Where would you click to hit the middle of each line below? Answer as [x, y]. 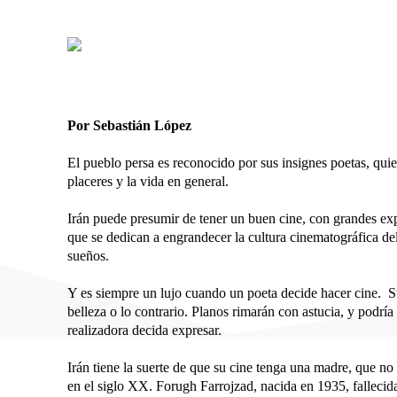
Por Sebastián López [129, 125]
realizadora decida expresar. [144, 330]
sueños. [88, 256]
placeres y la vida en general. [148, 181]
